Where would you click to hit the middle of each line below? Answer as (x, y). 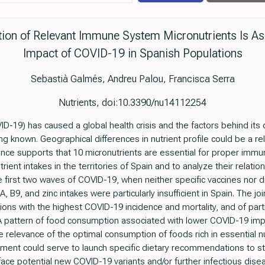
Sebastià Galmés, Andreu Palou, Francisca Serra (132, 79)
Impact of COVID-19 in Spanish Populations (132, 54)
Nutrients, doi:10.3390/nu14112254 (132, 103)
